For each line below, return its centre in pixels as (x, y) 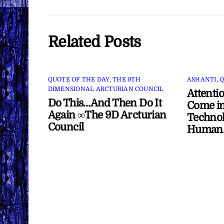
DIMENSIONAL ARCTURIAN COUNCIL (106, 89)
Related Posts (94, 42)
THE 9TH (126, 80)
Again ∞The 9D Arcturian (107, 115)
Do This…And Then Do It (105, 103)
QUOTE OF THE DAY (78, 80)
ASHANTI (201, 80)
